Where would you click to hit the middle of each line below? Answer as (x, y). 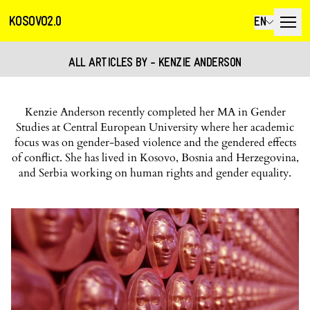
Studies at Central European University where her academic (155, 127)
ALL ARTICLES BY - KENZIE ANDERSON (155, 63)
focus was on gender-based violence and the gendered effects (155, 143)
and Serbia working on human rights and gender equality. (155, 173)
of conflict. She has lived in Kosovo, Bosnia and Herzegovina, (155, 158)
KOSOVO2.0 (35, 22)
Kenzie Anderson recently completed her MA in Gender (155, 112)
